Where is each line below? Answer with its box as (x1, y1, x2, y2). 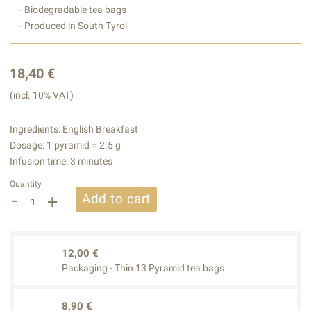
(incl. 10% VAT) (9, 90, 74, 101)
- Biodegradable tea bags (19, 3, 127, 15)
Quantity (9, 179, 42, 190)
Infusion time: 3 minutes (9, 155, 112, 167)
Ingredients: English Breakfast (9, 123, 138, 135)
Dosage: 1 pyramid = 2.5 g (9, 139, 121, 151)
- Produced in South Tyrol (19, 19, 128, 31)
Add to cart (82, 192, 151, 208)
